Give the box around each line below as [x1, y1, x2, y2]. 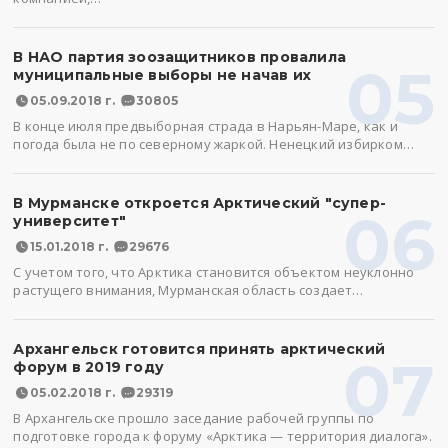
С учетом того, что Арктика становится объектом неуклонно [13, 263, 415, 281]
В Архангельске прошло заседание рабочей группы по [13, 409, 374, 427]
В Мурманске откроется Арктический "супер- [13, 194, 387, 212]
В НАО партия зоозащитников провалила [13, 48, 346, 66]
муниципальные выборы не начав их [13, 66, 312, 84]
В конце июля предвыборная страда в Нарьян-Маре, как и [13, 117, 398, 135]
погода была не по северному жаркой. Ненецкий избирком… [13, 135, 414, 153]
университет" [13, 212, 126, 230]
